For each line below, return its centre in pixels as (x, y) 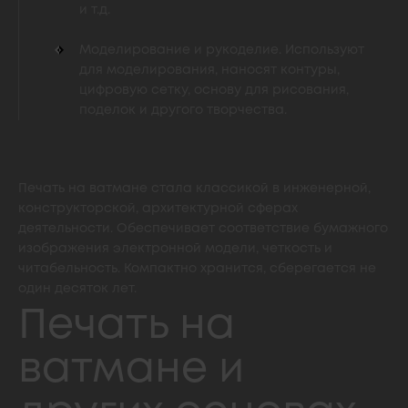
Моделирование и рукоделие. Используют (222, 50)
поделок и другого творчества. (183, 110)
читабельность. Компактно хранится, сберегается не (197, 269)
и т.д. (95, 10)
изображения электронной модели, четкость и (175, 249)
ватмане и (131, 370)
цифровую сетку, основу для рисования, (214, 90)
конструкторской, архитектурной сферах (158, 209)
